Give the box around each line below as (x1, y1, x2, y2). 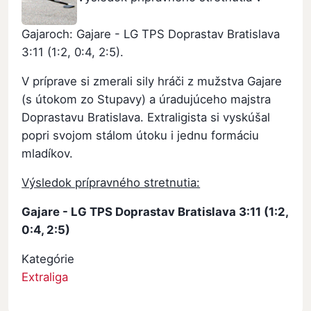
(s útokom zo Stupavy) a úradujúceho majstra (22, 92, 271, 106)
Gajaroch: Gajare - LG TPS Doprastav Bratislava (22, 26, 280, 41)
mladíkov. (22, 146, 74, 160)
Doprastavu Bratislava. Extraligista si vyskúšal (22, 110, 271, 124)
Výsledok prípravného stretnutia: (22, 175, 201, 190)
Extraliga (22, 269, 69, 284)
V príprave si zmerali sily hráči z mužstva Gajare (22, 74, 283, 88)
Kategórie (22, 251, 75, 266)
